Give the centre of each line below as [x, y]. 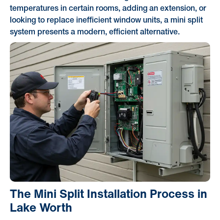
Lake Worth [41, 207]
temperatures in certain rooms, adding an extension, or [108, 9]
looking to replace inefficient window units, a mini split [106, 21]
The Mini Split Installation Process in [108, 193]
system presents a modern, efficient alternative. [95, 33]
